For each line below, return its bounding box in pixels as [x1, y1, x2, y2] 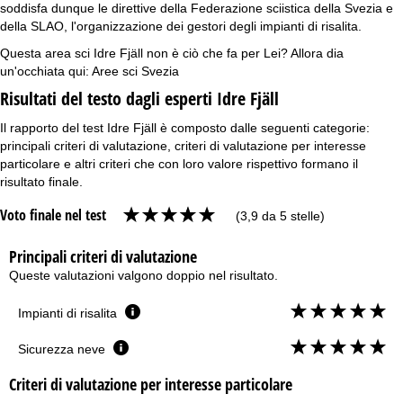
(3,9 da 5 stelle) [232, 208, 325, 223]
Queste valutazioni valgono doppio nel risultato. [9, 267, 278, 282]
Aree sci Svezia [92, 64, 179, 79]
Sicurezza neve [18, 341, 109, 356]
